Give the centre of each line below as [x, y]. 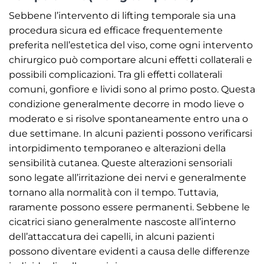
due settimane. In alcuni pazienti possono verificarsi [131, 134]
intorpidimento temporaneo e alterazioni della [117, 148]
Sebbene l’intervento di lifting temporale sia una [122, 16]
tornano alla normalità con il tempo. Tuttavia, [113, 193]
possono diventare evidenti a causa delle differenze [129, 252]
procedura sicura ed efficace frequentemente [116, 31]
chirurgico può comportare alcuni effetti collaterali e [131, 60]
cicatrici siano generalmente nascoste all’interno [122, 222]
